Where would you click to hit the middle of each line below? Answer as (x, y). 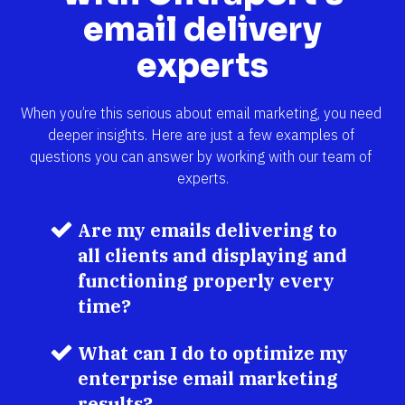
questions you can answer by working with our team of (201, 156)
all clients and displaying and (212, 255)
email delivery (202, 29)
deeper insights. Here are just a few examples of (201, 134)
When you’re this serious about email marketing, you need (201, 113)
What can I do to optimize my (213, 353)
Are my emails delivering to (207, 230)
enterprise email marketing (208, 378)
